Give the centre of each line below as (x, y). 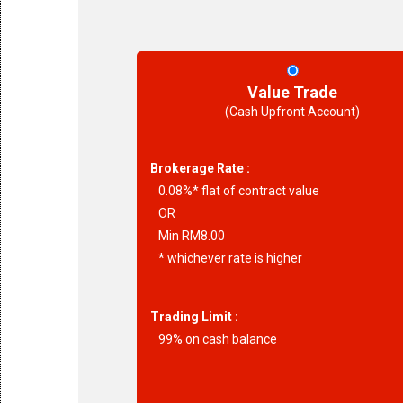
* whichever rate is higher (226, 258)
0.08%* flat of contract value (235, 191)
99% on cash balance (214, 339)
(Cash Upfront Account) (293, 112)
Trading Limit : (194, 317)
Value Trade (293, 92)
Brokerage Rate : (200, 168)
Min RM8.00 (188, 236)
